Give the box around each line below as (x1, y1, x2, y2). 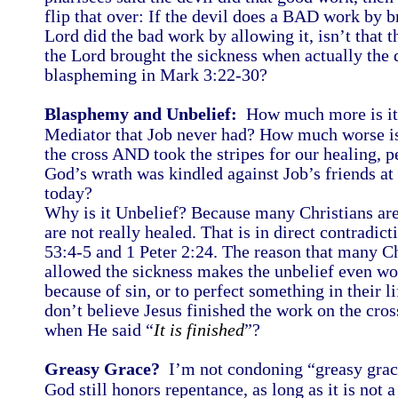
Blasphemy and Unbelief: (44, 104, 237, 123)
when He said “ (44, 320, 154, 339)
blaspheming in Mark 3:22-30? (44, 65, 276, 84)
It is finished (154, 320, 244, 339)
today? (44, 183, 92, 203)
